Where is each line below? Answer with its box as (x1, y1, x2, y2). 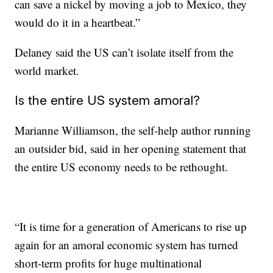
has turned (190, 237, 239, 252)
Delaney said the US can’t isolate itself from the (15, 44, 234, 60)
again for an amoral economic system (15, 237, 188, 252)
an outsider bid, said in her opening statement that (15, 141, 247, 156)
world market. (15, 63, 80, 78)
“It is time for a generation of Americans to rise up (15, 219, 247, 234)
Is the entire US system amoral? (15, 93, 200, 108)
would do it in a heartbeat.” (15, 15, 141, 30)
